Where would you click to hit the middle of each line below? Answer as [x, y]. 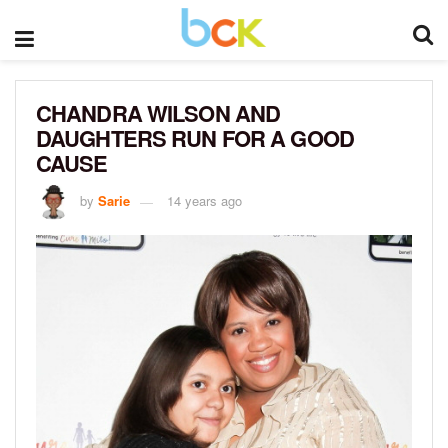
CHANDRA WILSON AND [158, 113]
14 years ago [204, 200]
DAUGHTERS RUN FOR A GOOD [195, 138]
